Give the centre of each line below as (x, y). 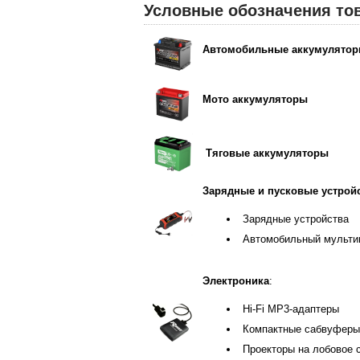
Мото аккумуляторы (255, 99)
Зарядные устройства (295, 219)
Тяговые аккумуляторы (267, 153)
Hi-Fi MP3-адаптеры (290, 309)
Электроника (235, 281)
